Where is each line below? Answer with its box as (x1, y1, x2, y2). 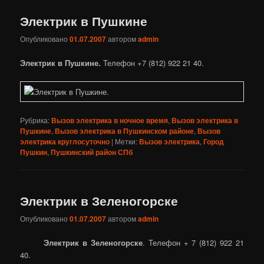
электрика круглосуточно (20, 136, 110, 147)
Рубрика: (20, 114, 50, 125)
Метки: (115, 136, 138, 146)
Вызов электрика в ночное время (51, 114, 169, 126)
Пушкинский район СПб (51, 146, 133, 157)
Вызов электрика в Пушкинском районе (55, 125, 194, 136)
